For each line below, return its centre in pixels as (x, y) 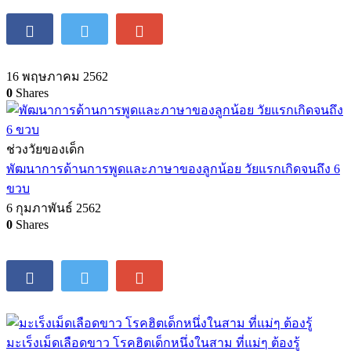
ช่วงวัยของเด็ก (45, 150)
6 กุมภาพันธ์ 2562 (54, 208)
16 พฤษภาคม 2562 (57, 77)
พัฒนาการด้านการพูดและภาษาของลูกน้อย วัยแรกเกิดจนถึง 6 (173, 169)
